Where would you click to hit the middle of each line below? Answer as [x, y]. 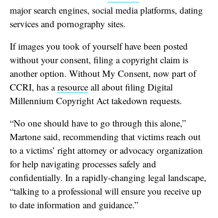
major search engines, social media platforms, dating [106, 10]
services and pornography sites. [68, 23]
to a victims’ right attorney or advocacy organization [106, 150]
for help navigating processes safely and [83, 163]
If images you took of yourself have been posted [99, 46]
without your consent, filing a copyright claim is [99, 59]
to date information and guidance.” [74, 204]
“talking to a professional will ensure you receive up [106, 191]
